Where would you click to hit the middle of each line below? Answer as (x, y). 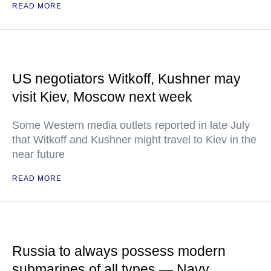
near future (38, 155)
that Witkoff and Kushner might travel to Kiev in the (134, 140)
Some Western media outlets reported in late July (131, 126)
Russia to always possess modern (119, 251)
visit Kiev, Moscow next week (102, 97)
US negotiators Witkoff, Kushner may (126, 79)
